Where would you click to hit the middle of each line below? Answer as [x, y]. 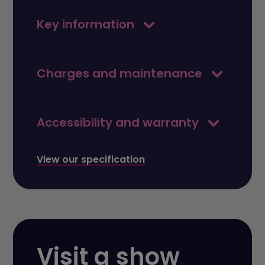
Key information [87, 24]
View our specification [91, 159]
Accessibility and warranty [119, 122]
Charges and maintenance [121, 73]
